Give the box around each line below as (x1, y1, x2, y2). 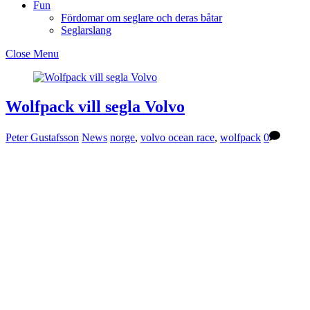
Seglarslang (61, 24, 111, 36)
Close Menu (6, 48, 59, 60)
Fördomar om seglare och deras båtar (61, 12, 222, 24)
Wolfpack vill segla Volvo (6, 97, 185, 116)
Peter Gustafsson (6, 131, 79, 143)
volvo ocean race (140, 131, 215, 143)
